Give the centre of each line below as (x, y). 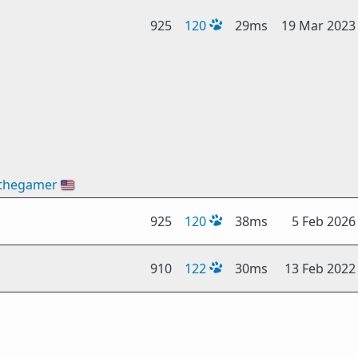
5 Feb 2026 (324, 221)
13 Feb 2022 (320, 268)
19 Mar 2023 (318, 26)
